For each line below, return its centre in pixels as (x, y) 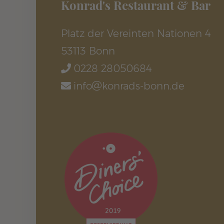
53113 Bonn (88, 51)
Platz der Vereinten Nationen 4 (136, 33)
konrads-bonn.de (143, 86)
